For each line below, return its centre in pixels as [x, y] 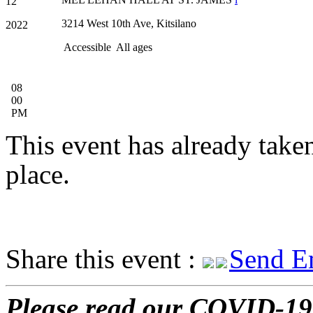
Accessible [88, 47]
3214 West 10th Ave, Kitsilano [129, 23]
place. [38, 174]
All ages [133, 47]
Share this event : [104, 259]
